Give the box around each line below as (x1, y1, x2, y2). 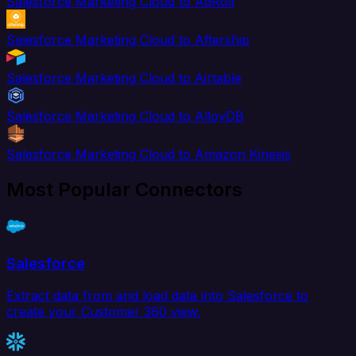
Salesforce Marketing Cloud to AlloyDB (6, 108, 244, 125)
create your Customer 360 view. (6, 303, 200, 319)
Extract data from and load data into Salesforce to (6, 287, 308, 304)
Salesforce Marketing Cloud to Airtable (6, 70, 242, 87)
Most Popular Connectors (6, 178, 242, 202)
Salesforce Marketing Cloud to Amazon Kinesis (6, 146, 291, 163)
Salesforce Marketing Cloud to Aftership (6, 32, 250, 48)
